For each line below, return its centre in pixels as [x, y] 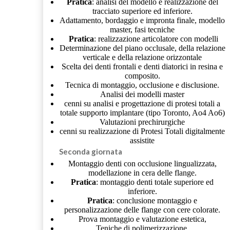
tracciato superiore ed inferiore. [142, 11]
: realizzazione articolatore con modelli [156, 39]
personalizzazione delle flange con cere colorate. [142, 209]
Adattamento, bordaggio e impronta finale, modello [142, 20]
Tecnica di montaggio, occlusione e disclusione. [142, 85]
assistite [142, 140]
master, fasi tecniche [142, 29]
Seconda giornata [90, 151]
